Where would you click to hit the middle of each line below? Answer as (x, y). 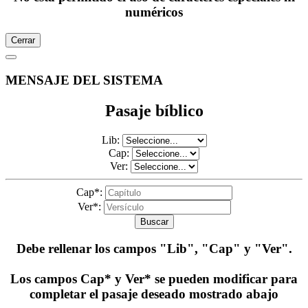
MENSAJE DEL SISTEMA (84, 80)
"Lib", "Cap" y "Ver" (224, 249)
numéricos (154, 12)
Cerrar (23, 41)
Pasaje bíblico (154, 110)
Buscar (154, 221)
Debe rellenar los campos (88, 249)
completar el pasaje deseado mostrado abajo (154, 294)
